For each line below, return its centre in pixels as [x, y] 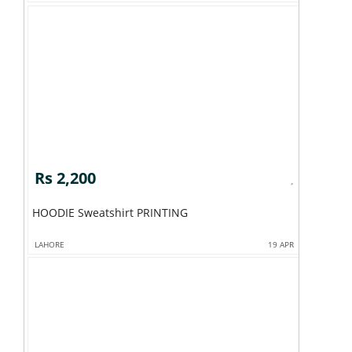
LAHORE [49, 244]
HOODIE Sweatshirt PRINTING [132, 212]
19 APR [281, 244]
